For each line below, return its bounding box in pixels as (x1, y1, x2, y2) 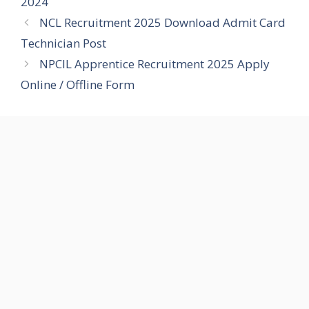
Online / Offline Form (21, 76, 134, 92)
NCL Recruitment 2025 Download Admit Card (39, 14, 286, 30)
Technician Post (21, 34, 106, 51)
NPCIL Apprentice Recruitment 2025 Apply (39, 55, 270, 72)
